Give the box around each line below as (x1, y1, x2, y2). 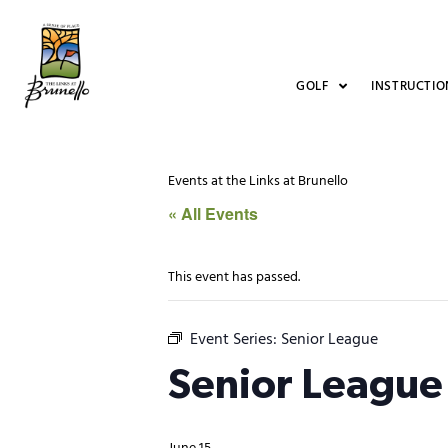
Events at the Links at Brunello (168, 170, 348, 193)
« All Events (168, 202, 258, 225)
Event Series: (190, 327, 281, 353)
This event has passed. (168, 266, 300, 289)
